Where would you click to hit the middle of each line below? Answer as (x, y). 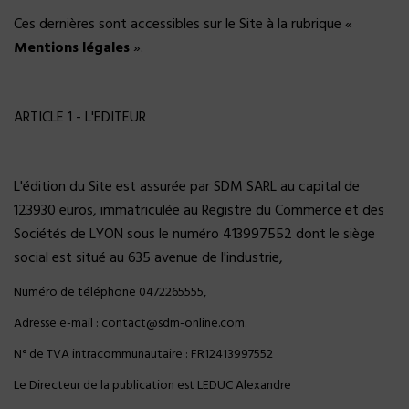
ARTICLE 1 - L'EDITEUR (80, 118)
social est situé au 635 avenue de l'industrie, (148, 258)
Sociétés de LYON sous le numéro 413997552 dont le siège (194, 235)
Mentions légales (72, 48)
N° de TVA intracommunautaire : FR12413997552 (143, 355)
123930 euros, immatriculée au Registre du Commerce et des (199, 211)
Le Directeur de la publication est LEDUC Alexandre (152, 386)
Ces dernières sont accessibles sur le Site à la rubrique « (183, 25)
